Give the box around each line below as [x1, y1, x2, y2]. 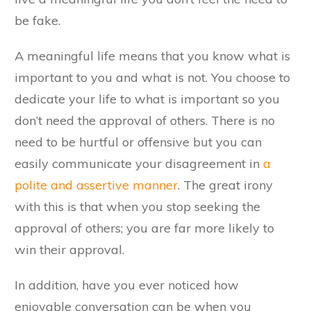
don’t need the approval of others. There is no [15, 112, 275, 128]
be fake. [15, 12, 60, 28]
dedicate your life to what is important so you [15, 90, 280, 107]
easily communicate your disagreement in [15, 155, 263, 171]
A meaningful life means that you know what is [15, 47, 290, 64]
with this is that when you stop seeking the [15, 198, 260, 215]
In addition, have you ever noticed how [15, 276, 239, 293]
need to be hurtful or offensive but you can [15, 133, 262, 150]
